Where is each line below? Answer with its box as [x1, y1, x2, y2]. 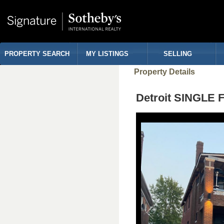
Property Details [134, 67, 195, 76]
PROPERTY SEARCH [4, 50, 69, 57]
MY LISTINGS [85, 50, 128, 57]
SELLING [163, 50, 192, 57]
